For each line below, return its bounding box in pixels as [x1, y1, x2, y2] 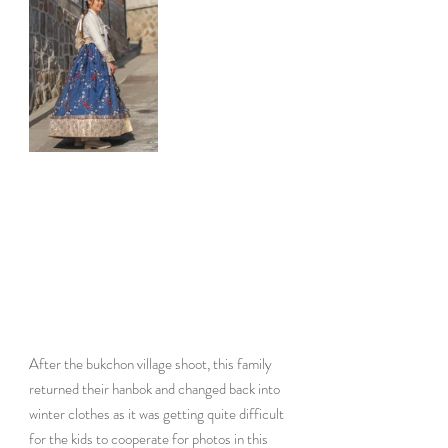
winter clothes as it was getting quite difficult [29, 402, 287, 425]
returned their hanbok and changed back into [29, 377, 283, 400]
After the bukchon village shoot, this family [29, 352, 275, 375]
